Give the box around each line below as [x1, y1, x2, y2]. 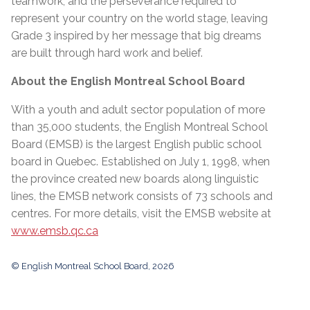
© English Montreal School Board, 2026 [11, 260, 174, 271]
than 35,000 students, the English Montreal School [11, 120, 268, 134]
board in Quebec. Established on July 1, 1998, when [11, 154, 270, 168]
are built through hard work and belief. [11, 46, 203, 60]
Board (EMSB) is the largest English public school [11, 137, 262, 151]
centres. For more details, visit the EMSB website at [11, 206, 271, 220]
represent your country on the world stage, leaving [11, 11, 268, 25]
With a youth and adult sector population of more [11, 102, 265, 116]
